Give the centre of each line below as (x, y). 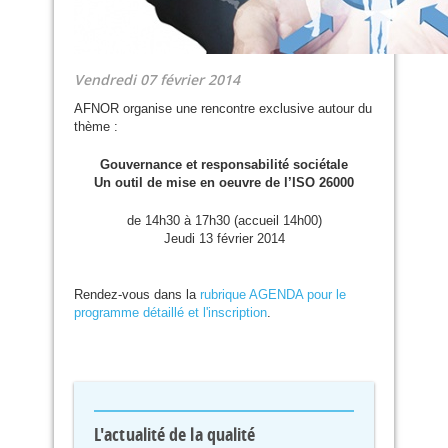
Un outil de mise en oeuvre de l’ (193, 182)
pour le (324, 294)
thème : (96, 126)
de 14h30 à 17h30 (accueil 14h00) (224, 220)
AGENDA (276, 294)
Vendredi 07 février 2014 (157, 79)
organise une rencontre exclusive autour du (245, 108)
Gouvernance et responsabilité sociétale (224, 164)
